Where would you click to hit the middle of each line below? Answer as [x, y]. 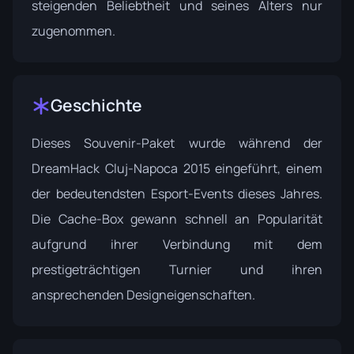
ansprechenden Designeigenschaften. [143, 295]
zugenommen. [73, 31]
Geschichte [96, 105]
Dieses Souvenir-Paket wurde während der [177, 143]
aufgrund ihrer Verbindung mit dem [177, 244]
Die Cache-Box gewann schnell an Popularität [177, 219]
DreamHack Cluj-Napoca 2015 [121, 168]
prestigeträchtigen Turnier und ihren [177, 269]
